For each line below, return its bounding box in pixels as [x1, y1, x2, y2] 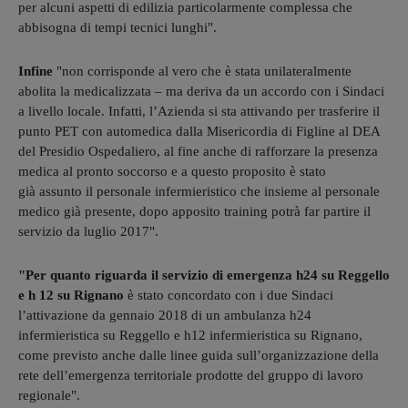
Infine [18, 64, 53, 79]
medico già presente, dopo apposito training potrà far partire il [18, 204, 371, 219]
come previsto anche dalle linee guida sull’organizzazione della [18, 348, 379, 363]
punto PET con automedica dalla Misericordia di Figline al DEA [18, 124, 380, 139]
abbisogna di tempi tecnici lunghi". [18, 20, 217, 36]
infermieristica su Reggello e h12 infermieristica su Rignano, [18, 328, 362, 343]
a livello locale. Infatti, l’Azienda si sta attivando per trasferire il [18, 104, 380, 119]
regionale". [18, 388, 80, 403]
